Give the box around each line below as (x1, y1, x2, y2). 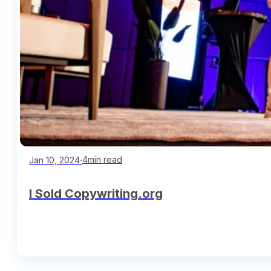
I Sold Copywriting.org (29, 186, 163, 201)
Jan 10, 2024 (29, 154, 80, 165)
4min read (82, 154, 122, 165)
